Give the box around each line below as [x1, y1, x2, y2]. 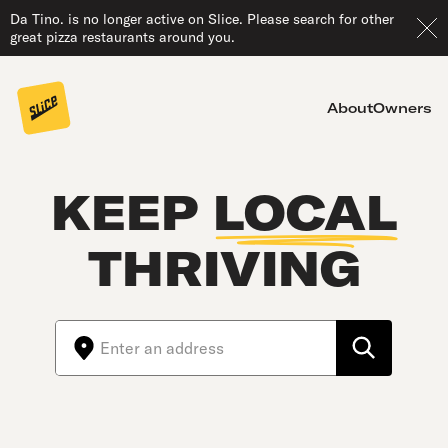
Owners [373, 99, 432, 117]
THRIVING [87, 238, 361, 298]
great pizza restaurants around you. [10, 28, 235, 46]
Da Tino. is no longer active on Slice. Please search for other [10, 10, 394, 28]
